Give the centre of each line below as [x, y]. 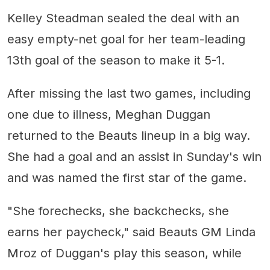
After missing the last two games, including [129, 93]
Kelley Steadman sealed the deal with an [123, 18]
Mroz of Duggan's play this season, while [124, 253]
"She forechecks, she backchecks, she [118, 211]
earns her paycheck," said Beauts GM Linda [131, 232]
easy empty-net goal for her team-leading [126, 39]
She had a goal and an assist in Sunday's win [134, 157]
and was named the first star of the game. [127, 178]
